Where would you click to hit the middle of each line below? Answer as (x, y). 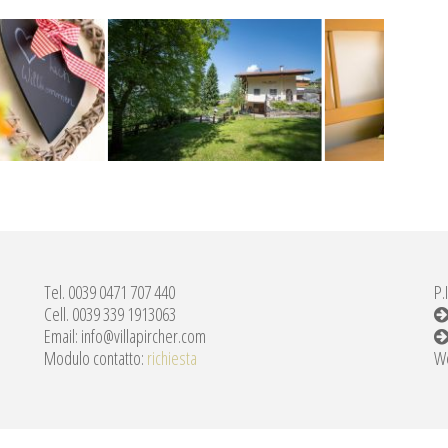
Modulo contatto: (95, 358)
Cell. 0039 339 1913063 (110, 314)
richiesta (172, 358)
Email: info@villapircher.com (125, 336)
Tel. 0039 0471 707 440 (109, 292)
